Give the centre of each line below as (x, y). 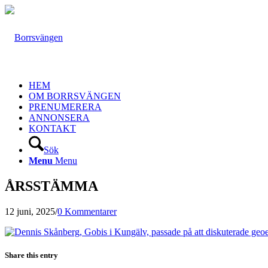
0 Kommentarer (87, 211)
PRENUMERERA (65, 107)
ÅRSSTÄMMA (51, 186)
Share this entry (31, 255)
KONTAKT (52, 128)
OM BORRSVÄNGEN (75, 96)
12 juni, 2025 (30, 211)
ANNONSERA (59, 118)
